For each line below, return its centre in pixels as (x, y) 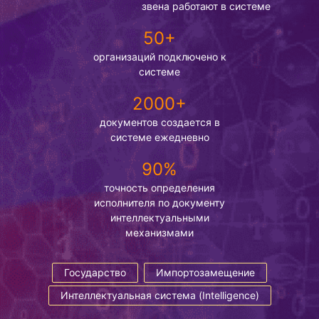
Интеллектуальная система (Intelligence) (159, 295)
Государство (95, 272)
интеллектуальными (159, 217)
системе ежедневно (159, 137)
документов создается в (159, 122)
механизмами (159, 232)
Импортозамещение (205, 272)
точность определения (159, 187)
